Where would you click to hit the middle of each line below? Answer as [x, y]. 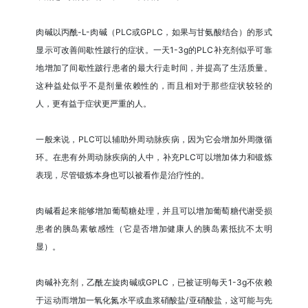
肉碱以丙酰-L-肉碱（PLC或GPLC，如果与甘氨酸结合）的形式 [154, 32]
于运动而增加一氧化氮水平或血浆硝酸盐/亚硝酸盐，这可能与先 [154, 300]
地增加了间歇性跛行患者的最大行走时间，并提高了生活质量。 [154, 67]
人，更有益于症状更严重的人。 [94, 103]
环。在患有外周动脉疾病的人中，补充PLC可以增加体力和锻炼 [154, 157]
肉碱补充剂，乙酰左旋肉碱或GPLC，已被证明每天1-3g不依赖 [154, 282]
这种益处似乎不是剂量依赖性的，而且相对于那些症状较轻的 [154, 85]
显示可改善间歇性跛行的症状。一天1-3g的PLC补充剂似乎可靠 [154, 49]
